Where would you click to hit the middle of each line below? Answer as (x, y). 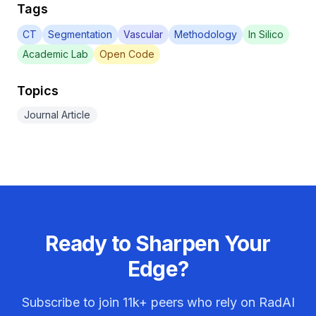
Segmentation (80, 34)
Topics (38, 91)
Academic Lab (55, 54)
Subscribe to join (72, 302)
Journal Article (57, 115)
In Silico (266, 34)
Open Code (127, 54)
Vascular (143, 34)
